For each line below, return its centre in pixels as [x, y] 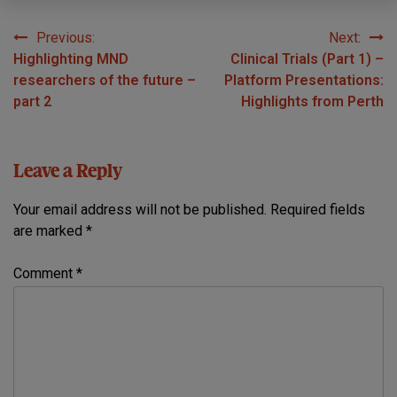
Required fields [318, 210]
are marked [50, 231]
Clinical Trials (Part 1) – [307, 58]
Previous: [66, 37]
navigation [64, 73]
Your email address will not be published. [140, 210]
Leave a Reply [68, 173]
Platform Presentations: [304, 80]
